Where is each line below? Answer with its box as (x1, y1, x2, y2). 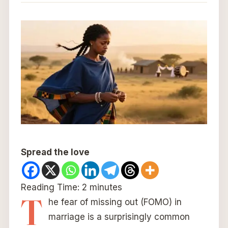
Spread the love (20, 147, 90, 158)
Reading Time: (20, 182, 82, 193)
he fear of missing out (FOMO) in (48, 197, 182, 208)
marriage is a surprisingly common (48, 212, 190, 222)
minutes (89, 182, 122, 193)
